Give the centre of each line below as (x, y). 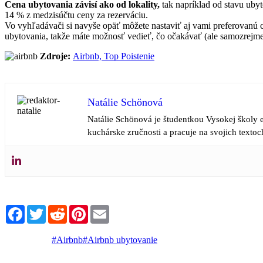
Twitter (59, 209)
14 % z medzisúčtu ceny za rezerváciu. (76, 15)
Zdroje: (56, 56)
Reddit (79, 209)
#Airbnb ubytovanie (120, 240)
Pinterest (104, 209)
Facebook (43, 209)
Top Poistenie (129, 56)
